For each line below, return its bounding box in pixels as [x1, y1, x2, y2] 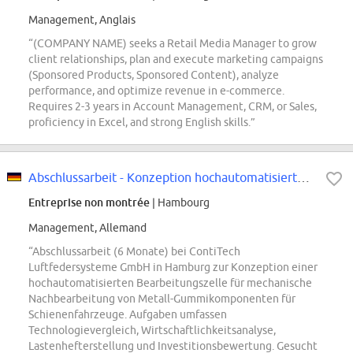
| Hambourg [150, 196, 210, 210]
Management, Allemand [28, 221, 147, 235]
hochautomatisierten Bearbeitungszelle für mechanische [28, 277, 312, 290]
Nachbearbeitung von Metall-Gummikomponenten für [28, 292, 295, 306]
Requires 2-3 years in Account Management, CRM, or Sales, [28, 100, 317, 113]
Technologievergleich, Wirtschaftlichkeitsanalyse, [28, 324, 276, 337]
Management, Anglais [28, 13, 136, 27]
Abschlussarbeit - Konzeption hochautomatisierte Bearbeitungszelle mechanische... [297, 170, 310, 185]
